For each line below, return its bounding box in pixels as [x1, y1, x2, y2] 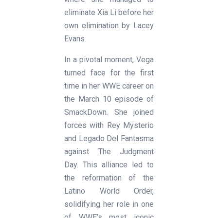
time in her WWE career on [64, 81, 154, 91]
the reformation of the [64, 173, 154, 182]
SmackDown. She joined [64, 107, 154, 117]
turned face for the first [64, 68, 154, 77]
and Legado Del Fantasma [64, 133, 154, 143]
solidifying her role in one [64, 199, 154, 209]
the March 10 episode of [64, 94, 154, 104]
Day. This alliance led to [64, 160, 154, 169]
